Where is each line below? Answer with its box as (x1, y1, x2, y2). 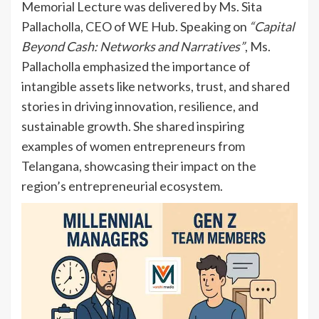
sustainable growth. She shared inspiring (21, 117, 244, 134)
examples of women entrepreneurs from (21, 137, 245, 154)
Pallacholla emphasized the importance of (21, 58, 251, 74)
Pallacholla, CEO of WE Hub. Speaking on (21, 18, 249, 34)
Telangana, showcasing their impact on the (21, 157, 256, 174)
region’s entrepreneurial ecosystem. (21, 177, 223, 194)
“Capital (249, 18, 295, 34)
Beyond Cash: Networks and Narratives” (21, 38, 245, 54)
